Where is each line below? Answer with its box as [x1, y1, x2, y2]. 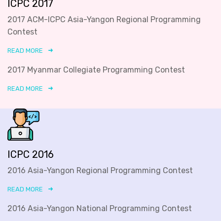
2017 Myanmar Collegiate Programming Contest [7, 65, 185, 74]
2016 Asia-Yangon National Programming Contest [7, 203, 192, 213]
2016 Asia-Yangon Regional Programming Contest [7, 165, 193, 175]
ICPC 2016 [7, 148, 54, 160]
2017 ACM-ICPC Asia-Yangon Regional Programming [7, 14, 201, 24]
